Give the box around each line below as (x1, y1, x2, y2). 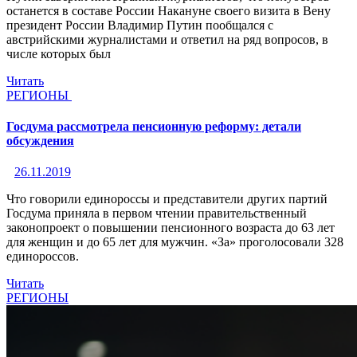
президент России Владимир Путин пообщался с (6, 18, 273, 32)
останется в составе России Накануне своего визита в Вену (6, 3, 331, 18)
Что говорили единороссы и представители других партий (6, 192, 328, 206)
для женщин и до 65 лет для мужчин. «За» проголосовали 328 (6, 235, 343, 249)
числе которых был (6, 46, 111, 61)
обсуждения (6, 133, 74, 147)
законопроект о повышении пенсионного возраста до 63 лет (6, 221, 335, 235)
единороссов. (6, 249, 79, 264)
